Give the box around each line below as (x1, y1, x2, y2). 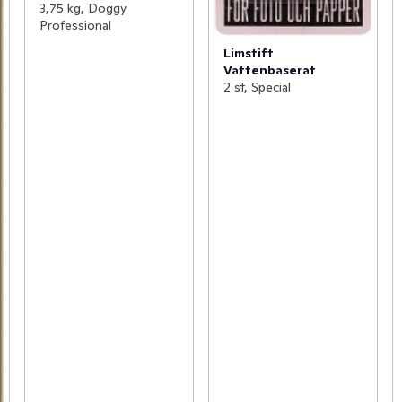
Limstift (223, 45, 274, 62)
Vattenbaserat (223, 62, 316, 79)
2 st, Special (223, 79, 291, 96)
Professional (39, 17, 111, 34)
